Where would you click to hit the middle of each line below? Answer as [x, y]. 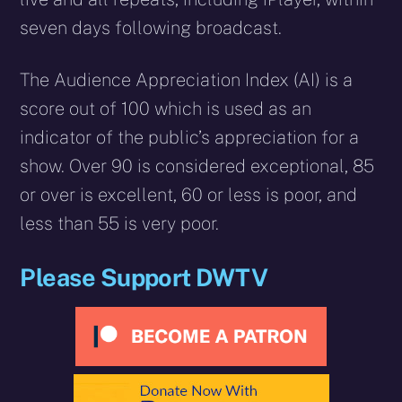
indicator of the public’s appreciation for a [190, 138]
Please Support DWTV [144, 278]
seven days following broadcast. [151, 28]
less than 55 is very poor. [120, 224]
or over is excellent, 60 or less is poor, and [189, 195]
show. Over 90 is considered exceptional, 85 [197, 166]
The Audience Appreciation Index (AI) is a [187, 80]
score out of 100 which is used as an [166, 109]
